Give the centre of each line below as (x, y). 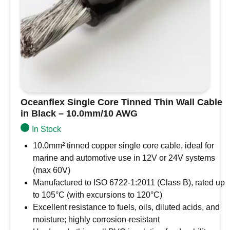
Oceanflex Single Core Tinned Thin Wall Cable (121, 102)
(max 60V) (52, 170)
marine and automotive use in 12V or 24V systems (124, 158)
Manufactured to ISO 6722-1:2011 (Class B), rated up (129, 183)
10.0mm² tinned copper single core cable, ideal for (123, 146)
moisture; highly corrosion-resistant (96, 219)
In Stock (46, 129)
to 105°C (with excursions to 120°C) (98, 195)
